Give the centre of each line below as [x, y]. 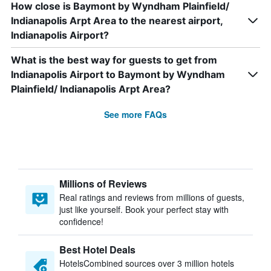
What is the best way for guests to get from [114, 60]
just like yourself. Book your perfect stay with [144, 209]
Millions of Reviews [103, 184]
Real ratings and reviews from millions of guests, [152, 197]
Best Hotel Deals [97, 250]
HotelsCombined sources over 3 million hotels [147, 263]
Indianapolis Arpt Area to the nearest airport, [117, 21]
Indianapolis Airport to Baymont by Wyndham [118, 74]
